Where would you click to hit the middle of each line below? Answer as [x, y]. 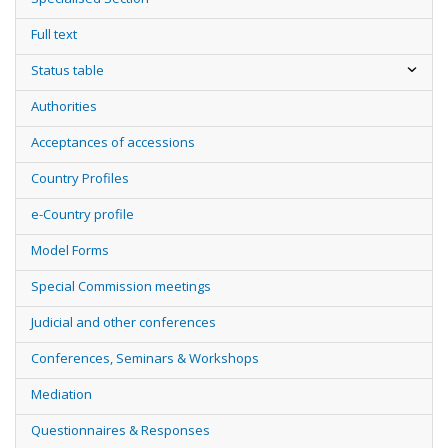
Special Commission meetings [121, 286]
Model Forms [70, 250]
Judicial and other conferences [123, 322]
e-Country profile [82, 214]
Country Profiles [80, 178]
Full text [54, 34]
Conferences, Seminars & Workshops [145, 358]
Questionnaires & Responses [120, 430]
